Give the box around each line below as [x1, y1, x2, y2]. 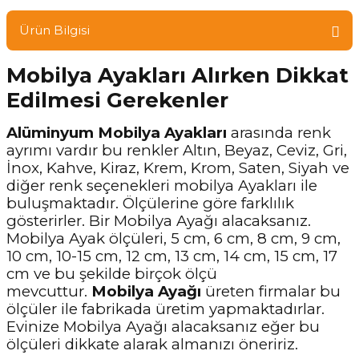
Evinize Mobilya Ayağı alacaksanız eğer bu [6, 317, 320, 336]
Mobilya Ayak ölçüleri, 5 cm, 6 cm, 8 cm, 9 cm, [6, 229, 341, 248]
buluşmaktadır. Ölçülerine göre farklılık [6, 194, 294, 212]
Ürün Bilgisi [19, 22, 90, 38]
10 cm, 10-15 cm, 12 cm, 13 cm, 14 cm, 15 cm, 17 [6, 247, 337, 265]
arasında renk [227, 123, 331, 142]
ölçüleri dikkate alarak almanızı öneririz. [6, 335, 298, 353]
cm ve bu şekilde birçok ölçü [6, 264, 217, 283]
